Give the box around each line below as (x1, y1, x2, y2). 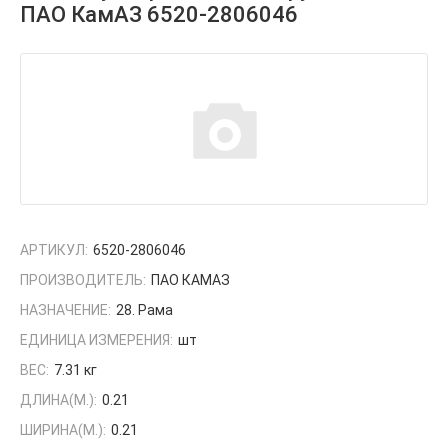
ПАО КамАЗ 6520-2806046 (20, 2, 298, 28)
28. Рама (116, 302, 173, 319)
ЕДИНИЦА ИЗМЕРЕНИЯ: (20, 332, 173, 349)
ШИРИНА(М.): (20, 422, 106, 439)
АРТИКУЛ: (20, 242, 88, 259)
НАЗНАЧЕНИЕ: (20, 302, 111, 319)
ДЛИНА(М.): (20, 392, 97, 409)
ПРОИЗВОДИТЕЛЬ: (20, 272, 146, 289)
